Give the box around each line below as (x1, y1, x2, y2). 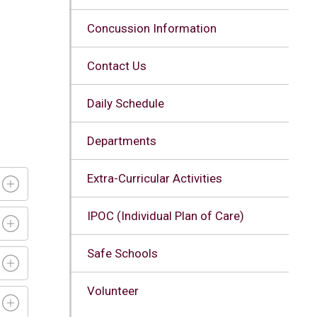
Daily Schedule (86, 96, 164, 110)
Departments (86, 133, 156, 148)
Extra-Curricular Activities (86, 171, 222, 185)
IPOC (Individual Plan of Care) (86, 208, 244, 223)
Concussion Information (86, 21, 217, 35)
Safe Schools (86, 246, 158, 260)
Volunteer (86, 283, 139, 298)
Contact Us (86, 58, 146, 73)
